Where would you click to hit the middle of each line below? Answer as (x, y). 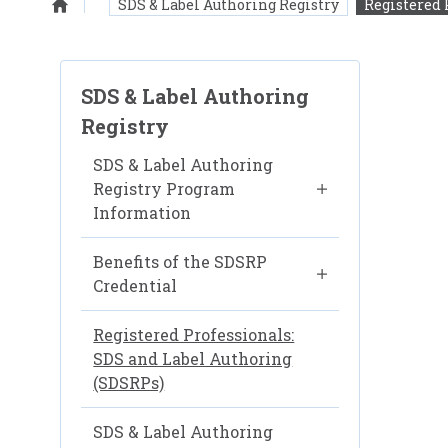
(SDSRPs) (129, 382)
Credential (135, 285)
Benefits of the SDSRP (180, 261)
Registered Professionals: (194, 334)
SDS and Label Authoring (193, 358)
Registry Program (164, 188)
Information (142, 212)
